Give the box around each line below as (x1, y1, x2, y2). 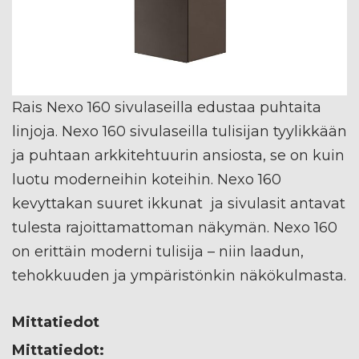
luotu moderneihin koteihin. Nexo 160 (12, 170, 281, 188)
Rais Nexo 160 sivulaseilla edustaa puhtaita (12, 98, 321, 116)
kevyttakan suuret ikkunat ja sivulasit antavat (12, 194, 345, 212)
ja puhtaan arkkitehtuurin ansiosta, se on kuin (12, 146, 345, 164)
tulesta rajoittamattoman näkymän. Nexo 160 (12, 218, 337, 236)
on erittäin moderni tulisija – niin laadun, (12, 242, 304, 260)
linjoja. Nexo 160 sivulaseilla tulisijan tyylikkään (12, 122, 347, 140)
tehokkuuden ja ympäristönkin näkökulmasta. (12, 266, 346, 284)
